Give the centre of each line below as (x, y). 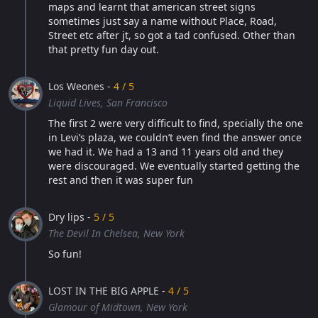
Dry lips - (71, 217)
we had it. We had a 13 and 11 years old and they (166, 152)
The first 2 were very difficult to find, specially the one (176, 123)
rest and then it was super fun (121, 180)
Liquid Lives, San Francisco (108, 103)
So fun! (65, 254)
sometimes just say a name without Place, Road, (163, 21)
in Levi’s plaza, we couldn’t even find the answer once (175, 137)
